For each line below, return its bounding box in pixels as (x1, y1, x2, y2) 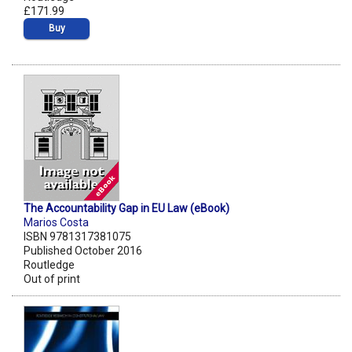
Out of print (24, 273, 80, 286)
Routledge (24, 258, 75, 272)
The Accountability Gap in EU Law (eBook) (24, 202, 229, 215)
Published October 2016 (24, 244, 142, 258)
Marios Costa (24, 216, 89, 229)
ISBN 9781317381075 (24, 230, 131, 244)
